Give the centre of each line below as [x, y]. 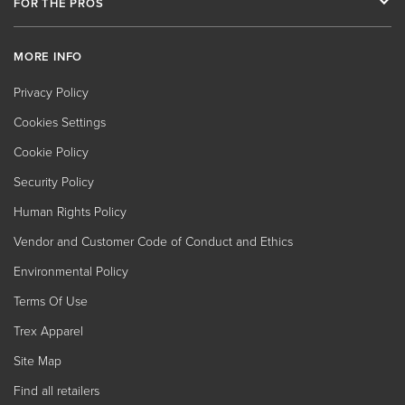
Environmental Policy [71, 270]
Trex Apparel [48, 330]
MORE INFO [48, 56]
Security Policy [54, 181]
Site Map [38, 360]
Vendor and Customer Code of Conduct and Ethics [153, 240]
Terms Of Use [51, 300]
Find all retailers [57, 390]
